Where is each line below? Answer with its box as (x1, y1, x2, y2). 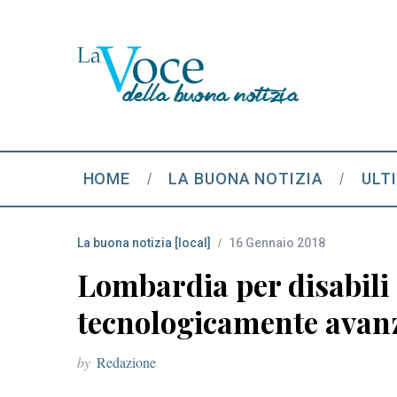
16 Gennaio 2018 (229, 236, 325, 250)
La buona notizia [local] (77, 236, 211, 250)
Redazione (97, 353, 156, 371)
